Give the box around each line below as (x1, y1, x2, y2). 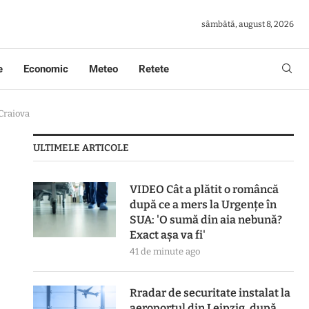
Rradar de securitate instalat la (130, 286, 291, 299)
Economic (23, 63, 68, 75)
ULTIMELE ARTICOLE (33, 142, 130, 154)
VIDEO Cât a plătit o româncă (130, 183, 279, 196)
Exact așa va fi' (130, 228, 206, 241)
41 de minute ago (130, 246, 201, 257)
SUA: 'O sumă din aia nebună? (130, 213, 283, 226)
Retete (139, 63, 169, 75)
